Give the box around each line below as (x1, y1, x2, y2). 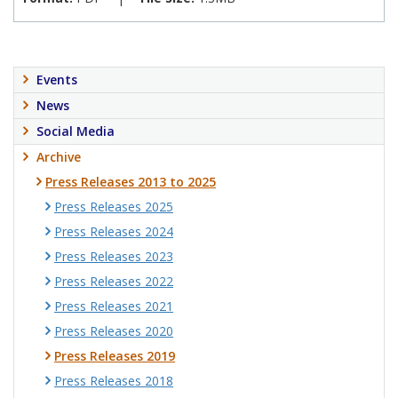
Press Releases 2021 (54, 298, 173, 315)
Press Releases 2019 (54, 347, 175, 365)
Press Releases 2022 (54, 273, 173, 291)
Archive (36, 148, 81, 166)
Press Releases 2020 (54, 322, 173, 340)
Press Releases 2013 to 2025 (45, 173, 216, 191)
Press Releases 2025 (54, 198, 173, 216)
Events (36, 71, 77, 89)
